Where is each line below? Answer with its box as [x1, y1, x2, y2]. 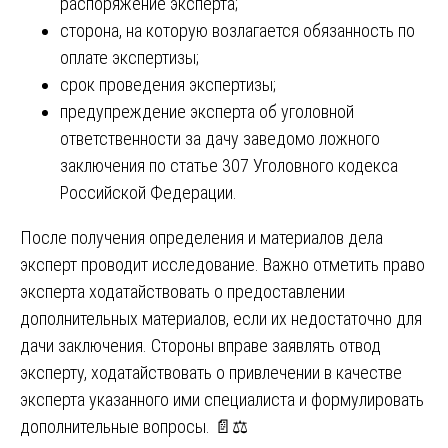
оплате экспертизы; [60, 46, 199, 68]
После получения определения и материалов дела [20, 226, 383, 248]
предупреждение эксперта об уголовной [60, 100, 354, 122]
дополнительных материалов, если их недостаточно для [20, 307, 422, 329]
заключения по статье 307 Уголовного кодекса [60, 154, 398, 176]
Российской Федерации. [60, 181, 237, 203]
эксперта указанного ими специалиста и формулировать [20, 388, 424, 410]
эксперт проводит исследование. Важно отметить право [20, 253, 425, 275]
